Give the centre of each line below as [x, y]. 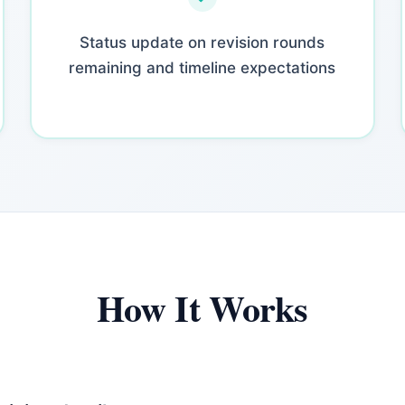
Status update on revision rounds [202, 42]
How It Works [202, 308]
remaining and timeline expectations [202, 67]
